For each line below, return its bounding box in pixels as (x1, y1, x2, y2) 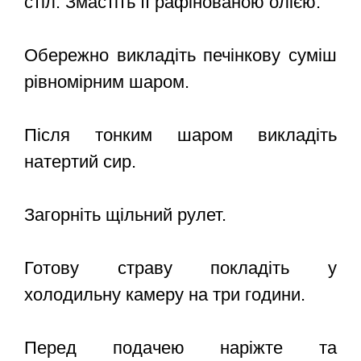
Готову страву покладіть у (24, 258, 337, 279)
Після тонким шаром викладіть (24, 125, 337, 146)
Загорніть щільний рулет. (24, 205, 226, 226)
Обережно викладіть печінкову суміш (24, 45, 337, 66)
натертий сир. (24, 151, 136, 172)
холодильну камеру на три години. (24, 284, 305, 305)
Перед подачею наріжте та (24, 338, 337, 359)
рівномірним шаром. (24, 72, 189, 93)
